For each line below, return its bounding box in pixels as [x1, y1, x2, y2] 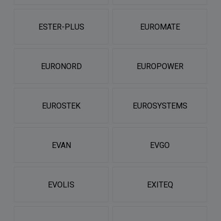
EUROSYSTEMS [132, 101, 187, 110]
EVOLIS [48, 180, 74, 189]
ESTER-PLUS [38, 22, 84, 32]
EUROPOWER [136, 61, 184, 71]
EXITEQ [147, 180, 173, 189]
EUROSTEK [42, 101, 80, 110]
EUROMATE [140, 22, 180, 32]
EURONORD [40, 61, 82, 71]
